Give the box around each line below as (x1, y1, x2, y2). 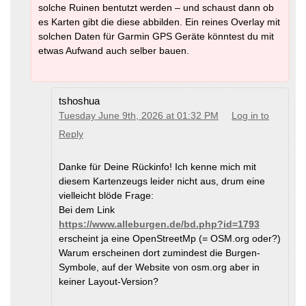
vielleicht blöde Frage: (59, 189, 154, 201)
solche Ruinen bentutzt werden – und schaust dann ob (38, 1, 274, 13)
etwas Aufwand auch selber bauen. (38, 44, 189, 56)
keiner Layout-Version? (59, 275, 158, 287)
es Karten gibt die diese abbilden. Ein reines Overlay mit (38, 16, 280, 27)
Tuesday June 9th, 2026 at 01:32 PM (59, 110, 219, 121)
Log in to (232, 110, 269, 121)
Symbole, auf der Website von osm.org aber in (59, 261, 260, 273)
